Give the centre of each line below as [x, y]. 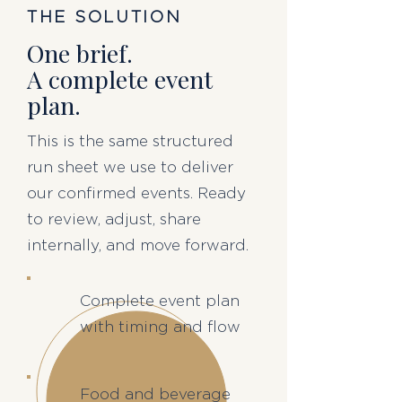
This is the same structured [130, 141]
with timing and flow [160, 327]
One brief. [83, 53]
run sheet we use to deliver [130, 167]
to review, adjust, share [114, 219]
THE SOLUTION [105, 18]
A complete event [120, 79]
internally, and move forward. [138, 245]
